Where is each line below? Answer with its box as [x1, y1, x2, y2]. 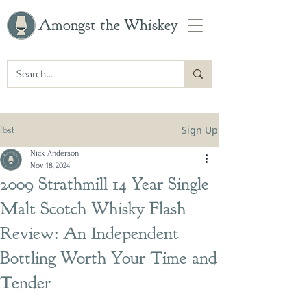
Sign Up [182, 123, 218, 136]
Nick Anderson [30, 149, 79, 158]
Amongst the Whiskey [38, 15, 178, 35]
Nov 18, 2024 [30, 161, 70, 170]
